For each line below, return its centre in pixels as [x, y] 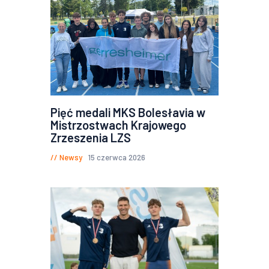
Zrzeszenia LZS [91, 137]
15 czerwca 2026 [116, 157]
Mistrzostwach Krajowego [118, 125]
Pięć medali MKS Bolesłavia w [128, 112]
